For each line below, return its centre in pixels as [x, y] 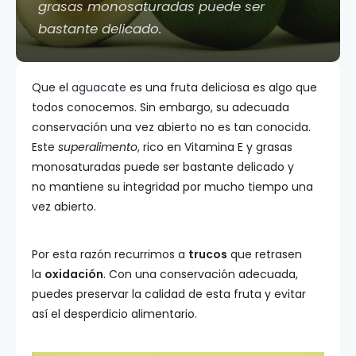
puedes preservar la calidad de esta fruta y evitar [169, 294]
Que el [52, 87]
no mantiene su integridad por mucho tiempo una [172, 187]
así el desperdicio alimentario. [114, 314]
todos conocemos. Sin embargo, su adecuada [161, 107]
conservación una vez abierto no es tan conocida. [171, 127]
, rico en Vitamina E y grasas [215, 147]
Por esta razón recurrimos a [110, 254]
